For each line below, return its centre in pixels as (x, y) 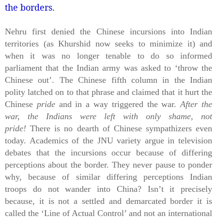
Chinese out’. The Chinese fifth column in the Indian (108, 80)
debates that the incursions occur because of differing (108, 152)
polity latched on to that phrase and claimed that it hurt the (108, 92)
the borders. (31, 7)
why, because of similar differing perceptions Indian (108, 177)
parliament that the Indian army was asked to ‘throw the (108, 68)
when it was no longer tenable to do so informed (108, 55)
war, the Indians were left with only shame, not (108, 116)
